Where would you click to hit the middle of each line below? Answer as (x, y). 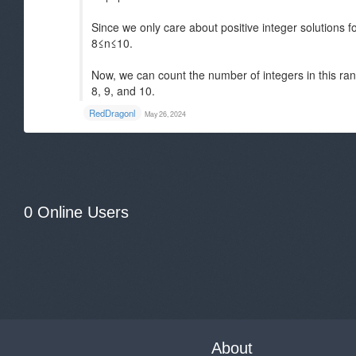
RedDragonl (112, 113)
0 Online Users (76, 212)
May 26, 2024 (165, 114)
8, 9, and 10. (123, 91)
